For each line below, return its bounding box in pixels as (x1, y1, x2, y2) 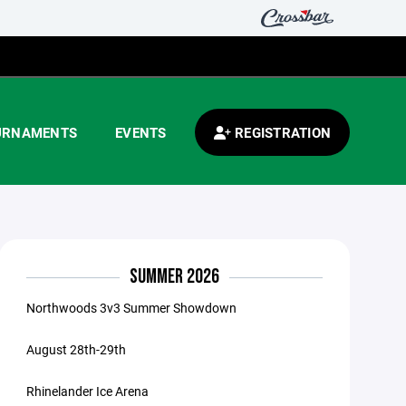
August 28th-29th (26, 341, 127, 358)
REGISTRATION (230, 123, 331, 141)
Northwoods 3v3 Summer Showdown (26, 299, 237, 316)
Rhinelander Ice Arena (26, 382, 150, 400)
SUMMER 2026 (130, 265, 220, 289)
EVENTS (115, 123, 167, 141)
